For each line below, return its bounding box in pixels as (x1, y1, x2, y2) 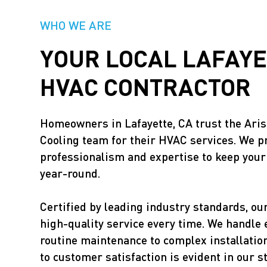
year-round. (40, 166, 101, 180)
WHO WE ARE (40, 18, 112, 32)
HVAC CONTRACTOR (40, 72, 252, 101)
